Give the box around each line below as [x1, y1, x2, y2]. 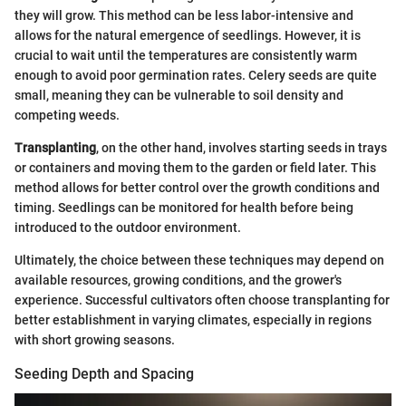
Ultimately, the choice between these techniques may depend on [14, 253, 384, 268]
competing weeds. [14, 108, 120, 123]
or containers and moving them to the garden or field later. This [14, 160, 376, 176]
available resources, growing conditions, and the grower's [14, 273, 342, 288]
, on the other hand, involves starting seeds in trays [96, 140, 387, 156]
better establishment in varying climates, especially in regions [14, 313, 372, 328]
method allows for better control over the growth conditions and [14, 180, 380, 196]
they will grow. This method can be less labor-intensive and [14, 8, 353, 24]
